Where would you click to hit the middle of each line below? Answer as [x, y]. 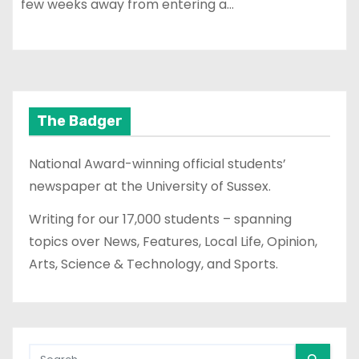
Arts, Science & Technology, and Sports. [153, 264]
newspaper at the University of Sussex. [150, 187]
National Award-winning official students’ [157, 164]
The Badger [80, 121]
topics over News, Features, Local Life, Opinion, [173, 241]
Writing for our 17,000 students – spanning [160, 219]
